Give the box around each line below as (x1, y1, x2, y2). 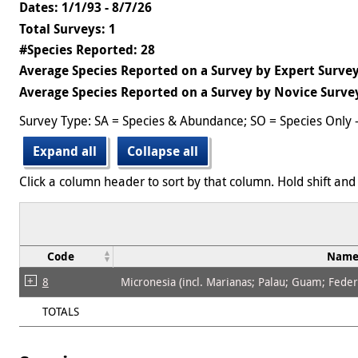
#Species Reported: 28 (19, 40, 155, 58)
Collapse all (127, 141, 198, 160)
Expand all (33, 141, 97, 160)
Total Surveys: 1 (19, 19, 116, 38)
